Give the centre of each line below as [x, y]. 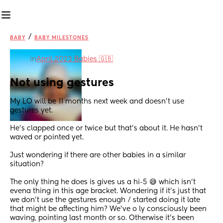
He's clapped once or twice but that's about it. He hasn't [106, 129]
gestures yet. [31, 111]
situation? [27, 165]
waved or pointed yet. [47, 138]
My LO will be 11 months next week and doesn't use [97, 102]
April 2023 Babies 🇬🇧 [75, 59]
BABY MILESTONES [61, 38]
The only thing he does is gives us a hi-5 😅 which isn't [103, 182]
